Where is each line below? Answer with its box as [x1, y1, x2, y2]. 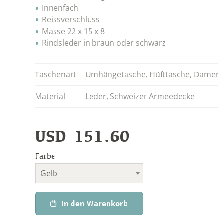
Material [35, 91, 65, 102]
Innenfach [42, 2, 82, 13]
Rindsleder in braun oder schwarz [42, 37, 166, 48]
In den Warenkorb [61, 198, 128, 208]
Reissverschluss [42, 14, 102, 25]
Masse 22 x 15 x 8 [42, 25, 105, 36]
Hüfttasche [149, 69, 190, 80]
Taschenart [35, 69, 76, 80]
